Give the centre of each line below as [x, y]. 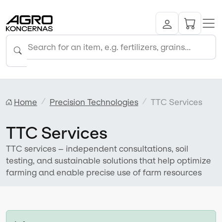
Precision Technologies [94, 102]
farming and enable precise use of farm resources [104, 172]
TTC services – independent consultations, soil [97, 148]
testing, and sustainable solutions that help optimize [109, 160]
